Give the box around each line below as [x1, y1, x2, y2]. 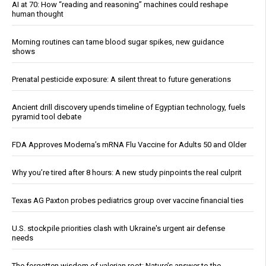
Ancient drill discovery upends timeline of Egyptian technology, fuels [12, 103, 245, 112]
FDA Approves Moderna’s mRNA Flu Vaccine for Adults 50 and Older [12, 140, 246, 150]
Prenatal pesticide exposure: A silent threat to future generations [12, 75, 231, 84]
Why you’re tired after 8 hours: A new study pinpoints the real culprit [12, 168, 242, 178]
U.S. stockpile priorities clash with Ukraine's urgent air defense [12, 224, 225, 233]
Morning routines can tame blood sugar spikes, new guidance [12, 37, 224, 47]
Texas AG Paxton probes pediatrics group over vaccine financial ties [12, 196, 243, 205]
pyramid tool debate [12, 112, 81, 122]
